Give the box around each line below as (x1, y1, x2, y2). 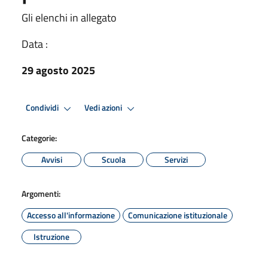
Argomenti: (22, 187, 60, 200)
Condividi (26, 101, 60, 115)
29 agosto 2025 (22, 62, 95, 78)
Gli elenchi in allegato (22, 9, 117, 26)
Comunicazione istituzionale (128, 208, 227, 221)
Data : (22, 35, 48, 52)
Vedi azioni (84, 101, 124, 115)
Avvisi (41, 153, 62, 166)
